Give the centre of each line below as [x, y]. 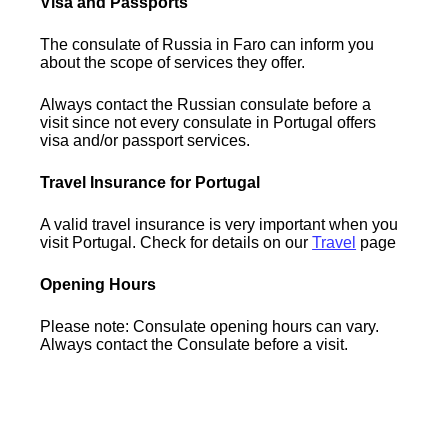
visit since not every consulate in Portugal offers [208, 122]
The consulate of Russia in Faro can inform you [207, 44]
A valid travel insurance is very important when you [219, 224]
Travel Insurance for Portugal [150, 182]
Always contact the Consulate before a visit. [194, 344]
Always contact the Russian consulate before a [206, 104]
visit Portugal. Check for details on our [176, 242]
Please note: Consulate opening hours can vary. [210, 326]
